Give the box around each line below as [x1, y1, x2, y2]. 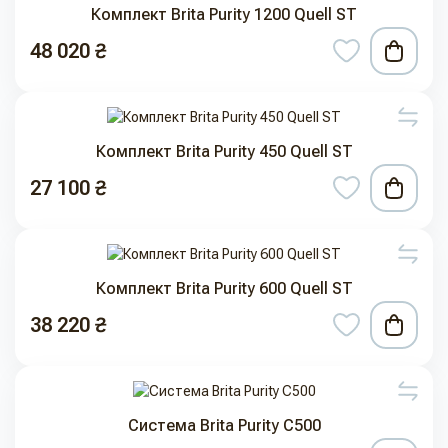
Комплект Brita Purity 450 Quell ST [95, 142, 353, 162]
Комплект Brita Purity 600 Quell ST [95, 279, 353, 299]
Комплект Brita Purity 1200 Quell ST [91, 5, 357, 25]
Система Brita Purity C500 [127, 416, 321, 436]
